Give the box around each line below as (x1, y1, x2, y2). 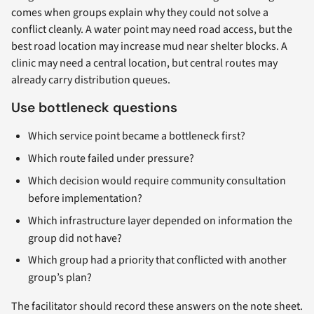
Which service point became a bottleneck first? (28, 128, 245, 144)
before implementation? (28, 190, 142, 206)
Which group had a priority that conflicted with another (28, 252, 287, 268)
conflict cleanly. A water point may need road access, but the (11, 22, 292, 38)
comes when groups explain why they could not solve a (11, 5, 268, 21)
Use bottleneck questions (11, 99, 177, 117)
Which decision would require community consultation (28, 172, 286, 189)
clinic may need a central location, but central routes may (11, 55, 278, 71)
